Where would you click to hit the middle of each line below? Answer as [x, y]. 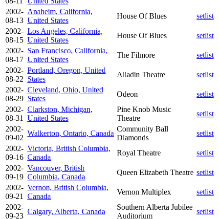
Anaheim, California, [60, 11]
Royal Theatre [139, 153]
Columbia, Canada [56, 176]
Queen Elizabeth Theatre [155, 172]
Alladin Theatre [141, 74]
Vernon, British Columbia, [68, 187]
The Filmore [136, 55]
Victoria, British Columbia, [69, 148]
